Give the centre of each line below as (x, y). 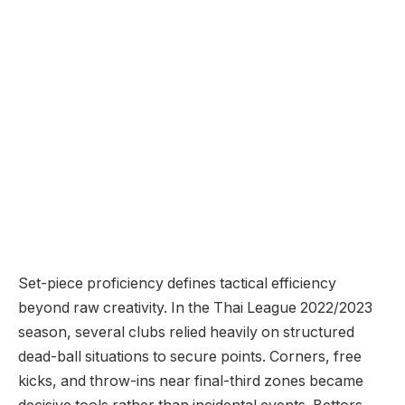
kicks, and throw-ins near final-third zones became (191, 381)
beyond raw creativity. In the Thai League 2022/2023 (195, 307)
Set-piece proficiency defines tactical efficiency (177, 283)
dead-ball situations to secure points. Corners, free (190, 356)
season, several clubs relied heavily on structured (186, 332)
